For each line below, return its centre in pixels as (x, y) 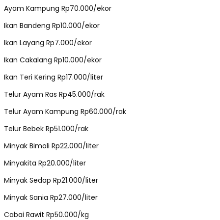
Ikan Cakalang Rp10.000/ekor (53, 60)
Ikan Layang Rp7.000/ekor (48, 42)
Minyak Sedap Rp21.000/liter (51, 180)
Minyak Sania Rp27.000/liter (51, 197)
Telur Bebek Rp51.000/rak (46, 128)
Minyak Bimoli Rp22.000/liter (51, 146)
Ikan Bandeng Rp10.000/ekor (52, 25)
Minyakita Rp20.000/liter (45, 163)
